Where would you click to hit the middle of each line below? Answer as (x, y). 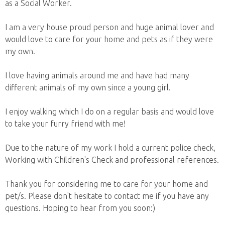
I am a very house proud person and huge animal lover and (109, 27)
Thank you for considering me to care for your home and (106, 184)
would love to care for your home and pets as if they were (109, 39)
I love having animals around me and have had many (97, 75)
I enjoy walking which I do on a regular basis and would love (109, 111)
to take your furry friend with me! (65, 123)
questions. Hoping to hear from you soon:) (80, 208)
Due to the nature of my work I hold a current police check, (110, 147)
